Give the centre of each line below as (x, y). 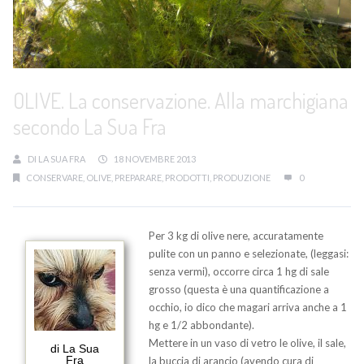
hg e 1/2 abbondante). (201, 325)
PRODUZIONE (242, 178)
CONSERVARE (54, 178)
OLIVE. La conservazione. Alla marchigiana (181, 100)
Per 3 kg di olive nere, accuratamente (236, 236)
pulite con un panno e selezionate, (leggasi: (249, 253)
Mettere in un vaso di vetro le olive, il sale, (247, 343)
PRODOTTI (187, 178)
